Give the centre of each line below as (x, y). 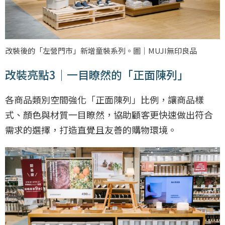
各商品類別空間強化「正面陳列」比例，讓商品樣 (104, 99)
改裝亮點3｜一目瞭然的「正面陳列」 (97, 74)
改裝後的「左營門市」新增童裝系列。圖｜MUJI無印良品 (101, 50)
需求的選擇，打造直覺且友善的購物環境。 (91, 129)
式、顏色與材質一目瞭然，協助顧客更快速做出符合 (109, 114)
